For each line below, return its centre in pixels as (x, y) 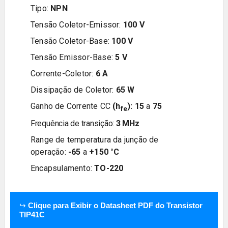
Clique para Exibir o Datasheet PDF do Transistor (115, 205)
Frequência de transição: (73, 123)
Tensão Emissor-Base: (73, 57)
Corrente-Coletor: (63, 73)
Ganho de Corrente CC (72, 106)
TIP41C (32, 214)
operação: (49, 152)
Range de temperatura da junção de (94, 139)
